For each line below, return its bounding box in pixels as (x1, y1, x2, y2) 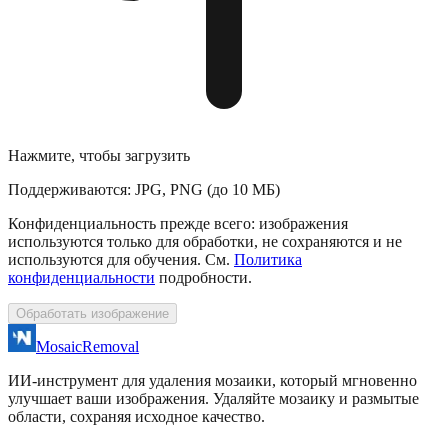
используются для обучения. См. (8, 250, 230, 268)
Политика (234, 250, 302, 268)
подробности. (159, 268, 252, 286)
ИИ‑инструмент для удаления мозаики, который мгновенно (8, 371, 417, 389)
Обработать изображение (16, 305, 169, 321)
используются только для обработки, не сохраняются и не (8, 232, 402, 250)
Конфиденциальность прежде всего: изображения (8, 214, 348, 232)
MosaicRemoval (36, 337, 139, 355)
